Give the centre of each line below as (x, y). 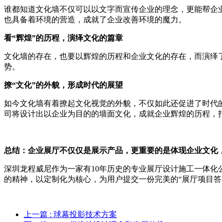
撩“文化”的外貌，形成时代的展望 (63, 85)
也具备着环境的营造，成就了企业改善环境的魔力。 (95, 19)
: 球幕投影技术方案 (83, 214)
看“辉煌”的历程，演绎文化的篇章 (63, 38)
